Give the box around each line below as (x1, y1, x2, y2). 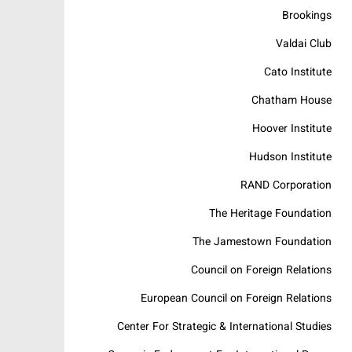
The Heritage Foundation (209, 205, 332, 223)
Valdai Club (276, 35, 332, 53)
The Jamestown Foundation (192, 233, 332, 251)
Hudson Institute (249, 148, 332, 167)
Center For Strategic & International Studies (117, 318, 332, 336)
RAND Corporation (240, 177, 332, 195)
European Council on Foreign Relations (141, 290, 332, 308)
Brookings (282, 7, 332, 25)
